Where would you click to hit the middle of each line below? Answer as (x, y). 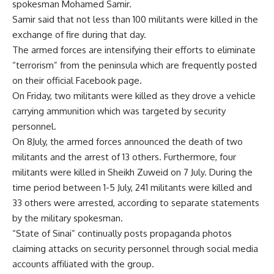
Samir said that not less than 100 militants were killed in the (135, 19)
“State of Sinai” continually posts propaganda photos (122, 233)
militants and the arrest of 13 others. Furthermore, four (124, 157)
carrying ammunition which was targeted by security (119, 111)
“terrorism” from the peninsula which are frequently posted (135, 65)
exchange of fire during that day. (79, 35)
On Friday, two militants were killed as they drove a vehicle (134, 96)
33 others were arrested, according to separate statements (136, 203)
